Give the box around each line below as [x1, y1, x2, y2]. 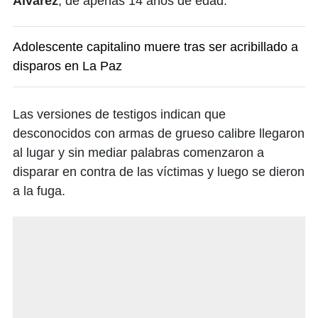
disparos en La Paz [13, 59, 122, 74]
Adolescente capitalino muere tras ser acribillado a [13, 40, 298, 55]
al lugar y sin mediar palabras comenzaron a [13, 146, 264, 160]
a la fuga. [13, 184, 65, 199]
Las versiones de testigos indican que [13, 107, 226, 122]
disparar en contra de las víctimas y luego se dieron [13, 165, 305, 180]
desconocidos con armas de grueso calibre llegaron [13, 126, 305, 141]
